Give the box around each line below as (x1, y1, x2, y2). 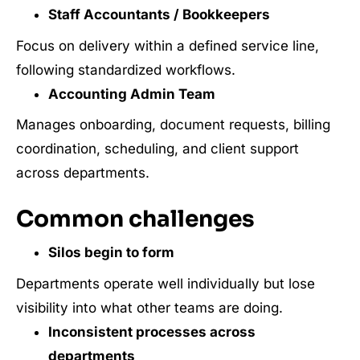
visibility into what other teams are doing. (16, 299, 283, 316)
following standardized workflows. (16, 61, 235, 78)
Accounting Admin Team (47, 85, 215, 102)
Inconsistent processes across (47, 323, 256, 340)
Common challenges (16, 205, 255, 233)
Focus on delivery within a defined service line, (16, 37, 319, 54)
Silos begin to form (47, 244, 174, 260)
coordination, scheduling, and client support (16, 141, 299, 157)
